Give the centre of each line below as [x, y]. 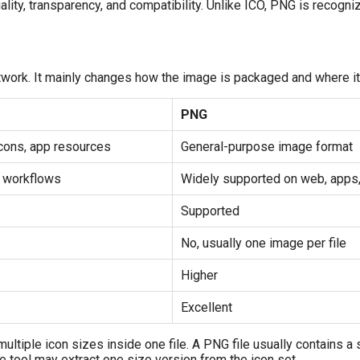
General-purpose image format [267, 147]
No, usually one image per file [264, 243]
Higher [199, 276]
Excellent [207, 308]
